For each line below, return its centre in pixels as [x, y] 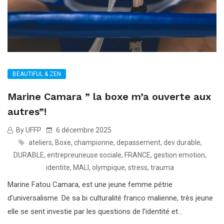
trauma [162, 167]
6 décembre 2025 [83, 130]
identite [58, 167]
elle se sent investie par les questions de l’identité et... [95, 211]
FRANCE [137, 155]
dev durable [182, 142]
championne [93, 142]
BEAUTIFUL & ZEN [37, 74]
